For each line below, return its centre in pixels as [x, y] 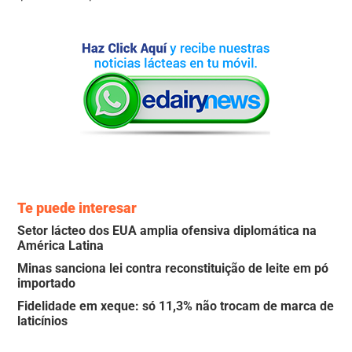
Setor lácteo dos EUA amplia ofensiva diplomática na [167, 230]
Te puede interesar [77, 207]
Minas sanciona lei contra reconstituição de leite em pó [173, 268]
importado [47, 283]
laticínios [43, 321]
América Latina [61, 245]
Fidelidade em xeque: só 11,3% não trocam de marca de [176, 306]
